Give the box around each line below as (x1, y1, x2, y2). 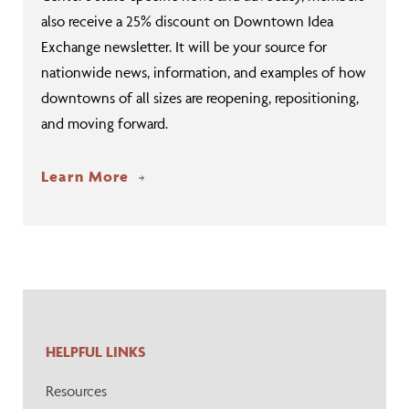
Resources (46, 382, 107, 400)
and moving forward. (41, 114, 168, 132)
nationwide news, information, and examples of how (41, 63, 366, 81)
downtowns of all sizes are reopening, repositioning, (41, 89, 359, 107)
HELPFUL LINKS (46, 342, 146, 361)
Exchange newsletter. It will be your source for (41, 37, 327, 56)
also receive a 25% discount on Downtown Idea (41, 12, 333, 30)
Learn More (41, 167, 133, 185)
